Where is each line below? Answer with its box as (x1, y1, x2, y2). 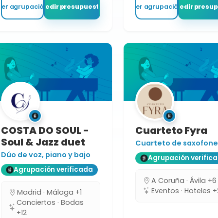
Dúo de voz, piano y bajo (1, 149, 91, 160)
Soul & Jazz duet (1, 135, 85, 149)
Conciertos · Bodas (17, 197, 84, 207)
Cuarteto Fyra (135, 123, 207, 137)
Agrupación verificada (14, 165, 93, 175)
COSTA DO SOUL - (1, 123, 89, 137)
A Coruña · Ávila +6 (151, 175, 217, 185)
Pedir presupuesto (41, 2, 104, 11)
